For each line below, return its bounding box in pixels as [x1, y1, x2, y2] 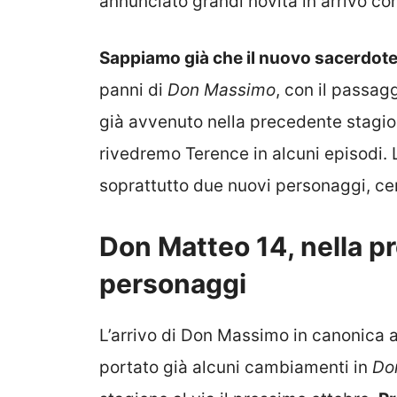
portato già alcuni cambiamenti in [99, 356, 372, 378]
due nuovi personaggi [193, 175, 366, 197]
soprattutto [99, 175, 193, 197]
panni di [99, 80, 167, 101]
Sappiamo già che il [99, 48, 259, 69]
